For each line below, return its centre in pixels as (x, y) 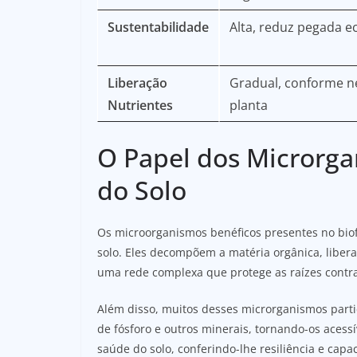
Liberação (137, 82)
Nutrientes (140, 105)
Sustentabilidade (158, 27)
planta (249, 105)
